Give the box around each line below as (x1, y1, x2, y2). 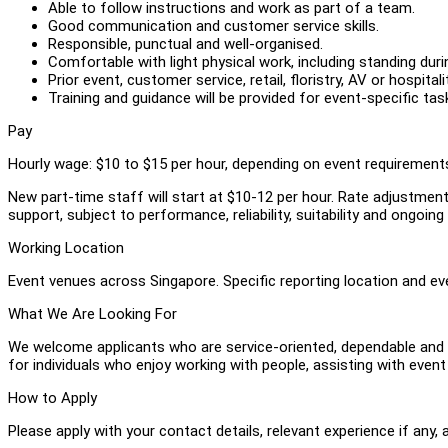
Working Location (8, 238, 124, 257)
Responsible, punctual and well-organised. (48, 34, 323, 53)
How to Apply (8, 388, 97, 407)
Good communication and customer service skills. (48, 16, 379, 35)
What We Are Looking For (8, 304, 177, 323)
